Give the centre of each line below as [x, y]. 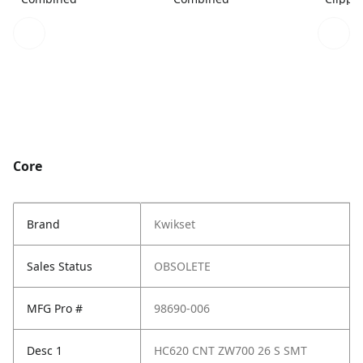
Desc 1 [45, 351]
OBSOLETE [182, 267]
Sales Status [60, 267]
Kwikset [175, 224]
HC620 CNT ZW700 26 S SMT [231, 351]
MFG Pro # [55, 309]
